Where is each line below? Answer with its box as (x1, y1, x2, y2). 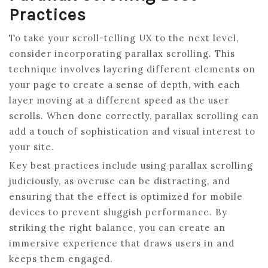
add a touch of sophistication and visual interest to (9, 126, 255, 137)
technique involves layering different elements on (9, 63, 255, 75)
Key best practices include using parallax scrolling (9, 160, 253, 171)
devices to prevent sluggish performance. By (9, 206, 227, 218)
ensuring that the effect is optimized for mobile (9, 191, 243, 202)
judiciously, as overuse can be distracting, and (9, 175, 230, 187)
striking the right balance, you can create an (9, 222, 226, 233)
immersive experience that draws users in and (9, 237, 234, 249)
